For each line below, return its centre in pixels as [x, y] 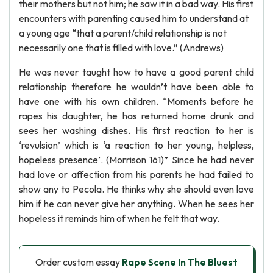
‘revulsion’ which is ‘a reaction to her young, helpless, [136, 145]
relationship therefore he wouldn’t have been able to [136, 87]
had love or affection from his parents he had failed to [136, 174]
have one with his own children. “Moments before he [136, 101]
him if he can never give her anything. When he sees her [136, 204]
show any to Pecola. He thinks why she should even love [136, 189]
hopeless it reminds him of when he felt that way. [119, 218]
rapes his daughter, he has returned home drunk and [136, 116]
